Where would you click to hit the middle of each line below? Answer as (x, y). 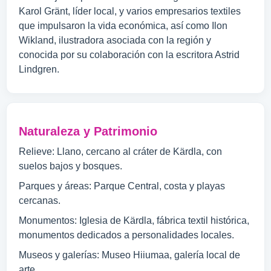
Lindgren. (39, 69)
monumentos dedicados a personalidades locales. (126, 235)
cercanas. (40, 201)
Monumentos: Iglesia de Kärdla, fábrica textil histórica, (134, 220)
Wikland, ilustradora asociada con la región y (115, 40)
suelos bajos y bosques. (70, 166)
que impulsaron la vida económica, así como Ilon (123, 26)
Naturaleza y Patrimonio (88, 131)
